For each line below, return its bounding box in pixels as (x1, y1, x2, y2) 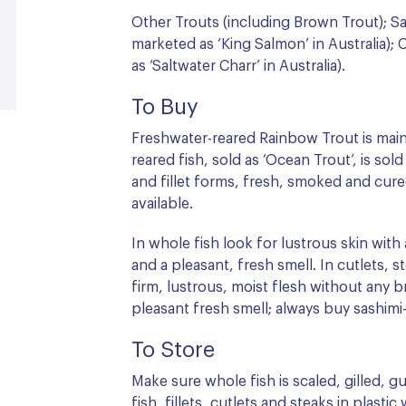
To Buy (131, 96, 198, 119)
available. (131, 196, 193, 211)
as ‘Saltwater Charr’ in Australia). (131, 58, 345, 73)
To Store (131, 339, 215, 362)
